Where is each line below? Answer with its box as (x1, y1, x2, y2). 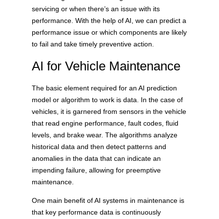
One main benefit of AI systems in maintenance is (31, 196, 184, 204)
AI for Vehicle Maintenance (31, 58, 180, 73)
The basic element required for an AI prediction (31, 84, 177, 92)
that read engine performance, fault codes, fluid (31, 119, 178, 127)
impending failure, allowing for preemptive (31, 166, 161, 174)
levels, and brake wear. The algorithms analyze (31, 131, 177, 139)
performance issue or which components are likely (31, 28, 187, 36)
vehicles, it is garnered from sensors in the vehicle (31, 107, 186, 115)
